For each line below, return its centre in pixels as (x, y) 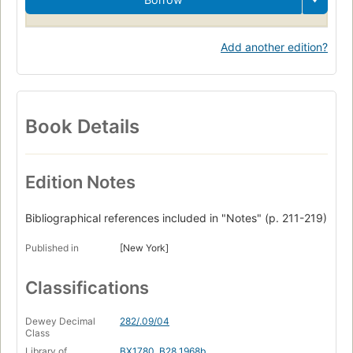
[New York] (144, 247)
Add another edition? (274, 46)
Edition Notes (80, 182)
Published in (52, 247)
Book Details (82, 126)
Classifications (87, 287)
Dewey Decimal (60, 321)
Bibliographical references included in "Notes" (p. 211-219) (176, 217)
